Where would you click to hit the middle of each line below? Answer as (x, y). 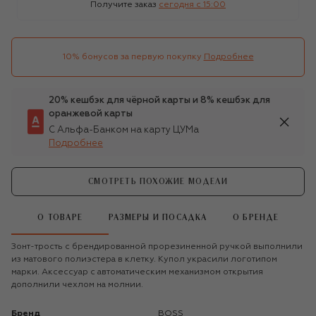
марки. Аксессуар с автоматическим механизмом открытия (137, 272)
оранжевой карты (91, 114)
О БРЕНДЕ (256, 218)
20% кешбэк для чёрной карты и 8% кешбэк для (159, 100)
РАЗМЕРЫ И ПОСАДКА (158, 218)
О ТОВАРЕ (60, 218)
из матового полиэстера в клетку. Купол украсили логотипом (144, 259)
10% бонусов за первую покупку (132, 57)
